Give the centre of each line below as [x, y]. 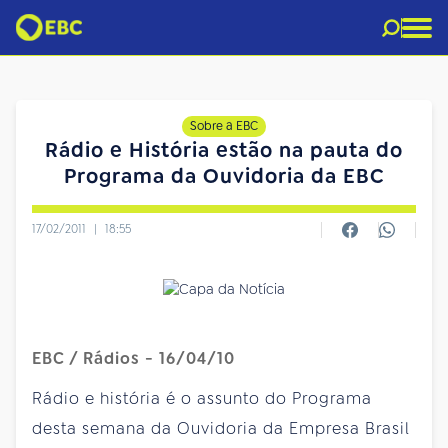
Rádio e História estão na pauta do [224, 150]
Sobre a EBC [224, 126]
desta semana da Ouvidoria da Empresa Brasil [221, 428]
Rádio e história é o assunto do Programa [202, 398]
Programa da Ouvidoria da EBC [224, 176]
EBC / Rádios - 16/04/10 [133, 358]
